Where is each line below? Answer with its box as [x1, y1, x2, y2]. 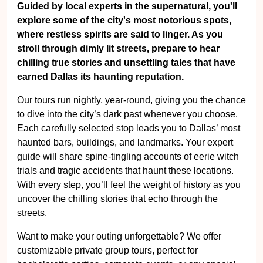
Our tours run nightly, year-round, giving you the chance [17, 95, 246, 105]
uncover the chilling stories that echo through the [17, 194, 218, 204]
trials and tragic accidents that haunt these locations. [17, 166, 234, 176]
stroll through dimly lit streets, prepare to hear [17, 43, 220, 53]
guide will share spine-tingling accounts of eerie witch [17, 151, 239, 161]
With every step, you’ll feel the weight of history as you [17, 180, 241, 190]
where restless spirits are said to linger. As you [17, 29, 223, 39]
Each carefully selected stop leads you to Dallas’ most [17, 123, 240, 133]
